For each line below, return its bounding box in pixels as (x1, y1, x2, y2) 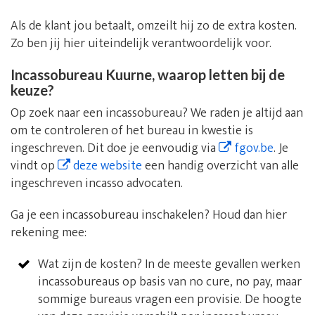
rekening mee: (11, 222, 86, 244)
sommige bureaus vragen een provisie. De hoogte (37, 289, 302, 311)
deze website (70, 155, 142, 177)
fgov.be (231, 138, 274, 160)
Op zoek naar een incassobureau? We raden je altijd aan (11, 103, 303, 124)
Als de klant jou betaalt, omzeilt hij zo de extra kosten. (11, 15, 297, 37)
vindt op (11, 155, 58, 177)
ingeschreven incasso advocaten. (11, 173, 183, 195)
